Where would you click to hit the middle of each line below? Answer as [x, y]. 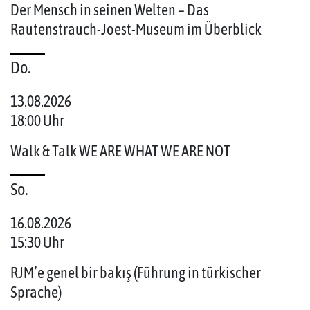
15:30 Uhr [37, 243]
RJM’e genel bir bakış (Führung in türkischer [136, 273]
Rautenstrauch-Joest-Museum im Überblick [136, 29]
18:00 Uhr [37, 121]
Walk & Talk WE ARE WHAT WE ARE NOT [120, 151]
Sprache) [36, 292]
